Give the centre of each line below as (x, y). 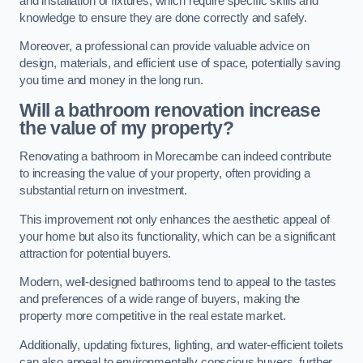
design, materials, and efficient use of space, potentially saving (180, 64)
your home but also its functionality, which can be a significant (177, 236)
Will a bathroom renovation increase (170, 110)
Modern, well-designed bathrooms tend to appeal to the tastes (178, 282)
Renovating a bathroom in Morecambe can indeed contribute (175, 157)
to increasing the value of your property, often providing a (165, 174)
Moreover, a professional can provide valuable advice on (165, 47)
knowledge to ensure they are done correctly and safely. (164, 17)
